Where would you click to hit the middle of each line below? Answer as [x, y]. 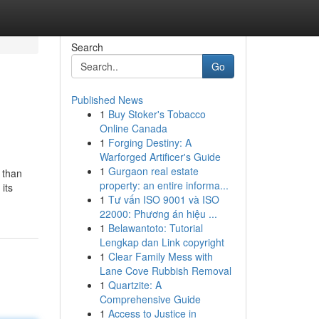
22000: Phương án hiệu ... [158, 214]
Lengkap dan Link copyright [162, 242]
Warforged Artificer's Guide [160, 157]
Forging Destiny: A [150, 142]
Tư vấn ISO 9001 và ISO [163, 199]
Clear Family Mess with [160, 256]
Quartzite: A [135, 285]
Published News [107, 100]
